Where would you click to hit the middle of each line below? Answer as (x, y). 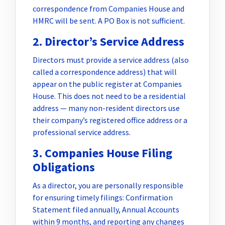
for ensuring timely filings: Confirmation (103, 197)
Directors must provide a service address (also (111, 60)
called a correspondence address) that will (105, 72)
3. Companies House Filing (102, 153)
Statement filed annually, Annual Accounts (106, 209)
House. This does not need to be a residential (109, 96)
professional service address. (82, 132)
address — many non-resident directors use (106, 108)
